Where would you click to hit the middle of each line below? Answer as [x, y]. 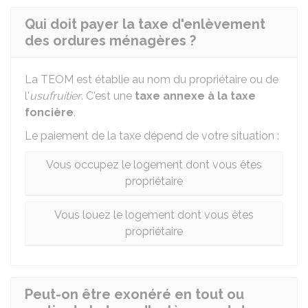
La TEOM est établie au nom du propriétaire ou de [152, 79]
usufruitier [55, 96]
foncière [49, 112]
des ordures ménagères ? [110, 41]
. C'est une [108, 96]
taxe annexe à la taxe [195, 96]
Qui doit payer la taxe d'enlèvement [145, 24]
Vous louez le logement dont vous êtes [154, 215]
